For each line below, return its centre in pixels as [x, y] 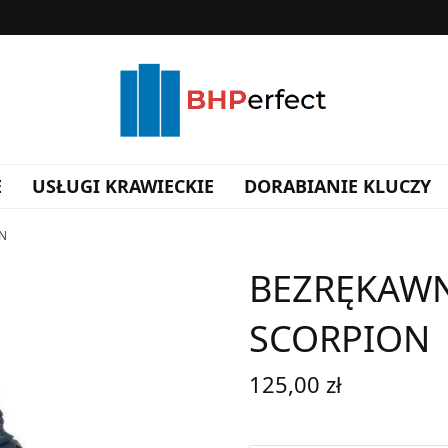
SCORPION [339, 338]
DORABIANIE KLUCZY [337, 186]
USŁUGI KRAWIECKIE [123, 186]
